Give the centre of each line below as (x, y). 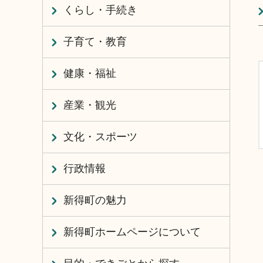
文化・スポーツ (100, 137)
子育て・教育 (95, 42)
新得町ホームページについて (132, 232)
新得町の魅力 (95, 200)
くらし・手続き (100, 10)
